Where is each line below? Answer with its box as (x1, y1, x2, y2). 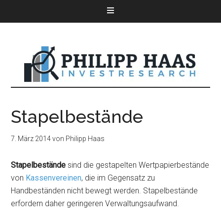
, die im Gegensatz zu (81, 173, 155, 183)
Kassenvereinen (26, 173, 82, 183)
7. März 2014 (11, 135, 51, 143)
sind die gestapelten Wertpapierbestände (66, 160, 210, 170)
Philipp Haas (66, 135, 105, 143)
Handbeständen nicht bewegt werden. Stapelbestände (11, 186, 198, 195)
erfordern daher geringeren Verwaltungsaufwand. (11, 199, 180, 208)
